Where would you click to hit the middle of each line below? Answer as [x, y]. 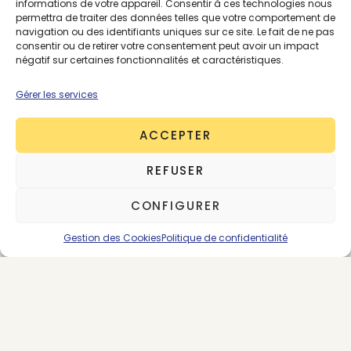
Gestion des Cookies [112, 238]
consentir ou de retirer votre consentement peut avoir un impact [167, 46]
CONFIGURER [175, 205]
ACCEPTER [175, 135]
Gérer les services [57, 94]
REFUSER [175, 170]
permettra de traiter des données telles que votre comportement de [175, 18]
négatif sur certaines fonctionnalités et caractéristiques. [150, 60]
